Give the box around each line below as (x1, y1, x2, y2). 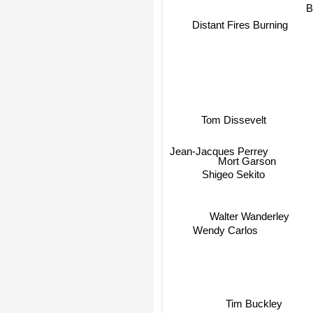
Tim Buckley (221, 296, 279, 308)
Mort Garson (218, 157, 277, 170)
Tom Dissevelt (195, 115, 261, 128)
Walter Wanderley (215, 206, 296, 219)
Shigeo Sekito (205, 173, 269, 185)
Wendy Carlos (178, 214, 244, 226)
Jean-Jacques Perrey (166, 143, 265, 156)
